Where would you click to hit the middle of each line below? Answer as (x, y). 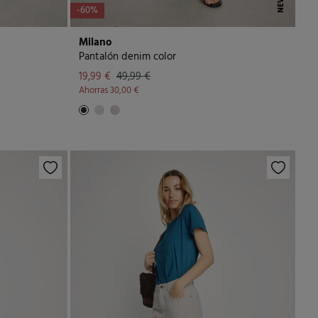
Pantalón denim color (127, 57)
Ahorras (94, 91)
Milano (95, 43)
